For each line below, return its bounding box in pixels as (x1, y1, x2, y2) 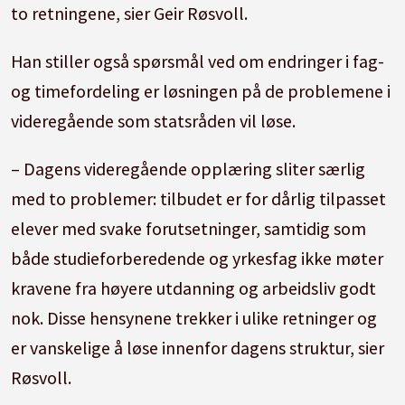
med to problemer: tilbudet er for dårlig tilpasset (11, 186, 387, 210)
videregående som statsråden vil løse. (11, 108, 300, 132)
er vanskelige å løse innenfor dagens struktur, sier (11, 335, 385, 359)
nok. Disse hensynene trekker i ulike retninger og (11, 306, 378, 329)
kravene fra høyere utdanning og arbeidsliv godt (11, 276, 377, 299)
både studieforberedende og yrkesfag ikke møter (11, 246, 384, 269)
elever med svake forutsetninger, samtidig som (11, 216, 367, 240)
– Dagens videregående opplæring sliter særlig (11, 156, 366, 180)
